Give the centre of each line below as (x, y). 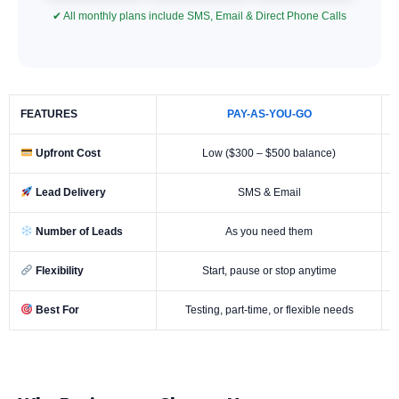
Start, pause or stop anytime (269, 270)
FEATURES (49, 114)
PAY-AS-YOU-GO (269, 114)
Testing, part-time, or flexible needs (269, 309)
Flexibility (58, 270)
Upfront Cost (66, 153)
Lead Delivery (69, 192)
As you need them (269, 231)
